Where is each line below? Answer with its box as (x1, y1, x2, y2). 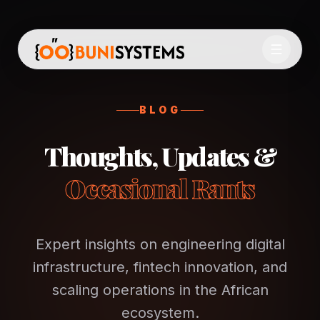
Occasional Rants (65, 171, 255, 205)
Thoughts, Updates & (44, 139, 276, 173)
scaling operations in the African (51, 281, 269, 299)
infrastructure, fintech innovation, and (33, 259, 287, 276)
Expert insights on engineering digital (35, 236, 285, 253)
